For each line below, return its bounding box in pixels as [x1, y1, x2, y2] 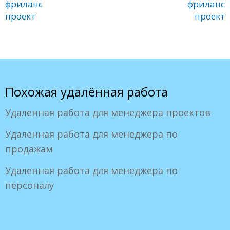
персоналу [5, 179, 54, 191]
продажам [5, 142, 53, 155]
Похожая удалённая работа [5, 83, 168, 100]
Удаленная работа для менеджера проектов [5, 106, 210, 119]
